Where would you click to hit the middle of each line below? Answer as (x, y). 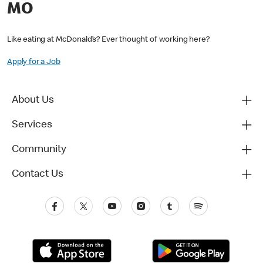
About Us (33, 101)
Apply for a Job (34, 63)
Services (32, 125)
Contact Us (38, 175)
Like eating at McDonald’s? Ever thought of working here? (108, 40)
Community (39, 150)
